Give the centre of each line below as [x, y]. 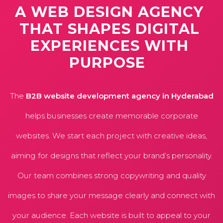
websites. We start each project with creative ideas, [111, 136]
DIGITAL [169, 29]
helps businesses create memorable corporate [111, 116]
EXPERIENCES [87, 46]
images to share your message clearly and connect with [111, 195]
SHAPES [101, 29]
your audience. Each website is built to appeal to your [111, 215]
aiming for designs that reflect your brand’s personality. [111, 156]
